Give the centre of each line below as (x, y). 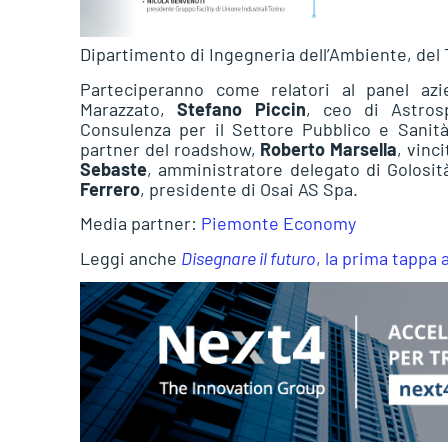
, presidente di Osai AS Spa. (249, 188)
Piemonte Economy (278, 223)
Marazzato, (129, 108)
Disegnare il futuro (248, 257)
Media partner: (140, 223)
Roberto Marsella (329, 148)
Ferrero (110, 188)
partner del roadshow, (170, 148)
